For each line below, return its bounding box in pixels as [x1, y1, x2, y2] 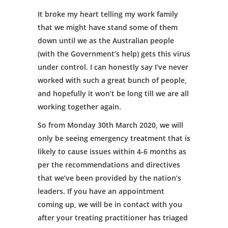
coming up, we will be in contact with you [38, 199, 182, 209]
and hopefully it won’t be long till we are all [38, 89, 189, 98]
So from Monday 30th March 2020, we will [38, 120, 183, 130]
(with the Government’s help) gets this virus [38, 49, 190, 59]
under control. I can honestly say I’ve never [38, 62, 188, 72]
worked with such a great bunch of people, [38, 75, 187, 85]
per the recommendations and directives [38, 160, 180, 169]
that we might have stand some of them [38, 22, 178, 32]
